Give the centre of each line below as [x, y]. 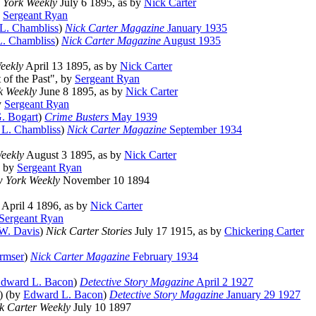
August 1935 [191, 41]
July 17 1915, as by [178, 231]
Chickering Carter [264, 231]
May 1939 [133, 117]
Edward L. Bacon [63, 295]
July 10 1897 [101, 308]
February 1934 [164, 257]
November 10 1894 [105, 181]
